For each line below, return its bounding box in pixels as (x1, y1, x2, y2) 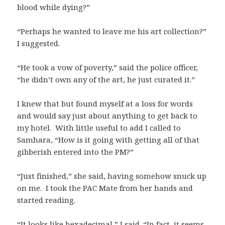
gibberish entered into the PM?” (17, 146, 134, 157)
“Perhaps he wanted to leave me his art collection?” (17, 26, 207, 36)
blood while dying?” (17, 2, 90, 12)
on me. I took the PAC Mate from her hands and (17, 182, 193, 193)
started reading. (17, 194, 76, 205)
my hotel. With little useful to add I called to (17, 122, 181, 133)
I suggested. (17, 38, 60, 48)
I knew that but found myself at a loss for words (17, 98, 193, 108)
